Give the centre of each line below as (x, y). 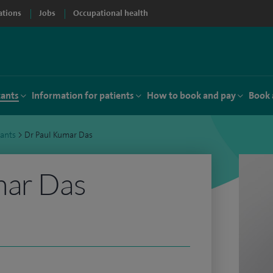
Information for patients (83, 95)
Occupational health (111, 13)
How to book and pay (191, 95)
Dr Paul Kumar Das (58, 135)
